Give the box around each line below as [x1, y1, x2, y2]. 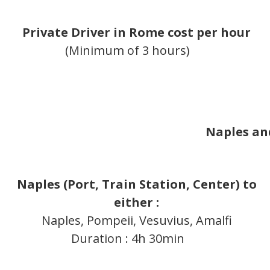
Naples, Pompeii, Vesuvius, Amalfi [41, 212, 232, 229]
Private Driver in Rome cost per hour [22, 24, 251, 41]
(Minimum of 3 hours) [65, 42, 196, 59]
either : [114, 194, 160, 211]
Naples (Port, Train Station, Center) [16, 176, 243, 193]
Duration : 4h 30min [71, 230, 190, 247]
